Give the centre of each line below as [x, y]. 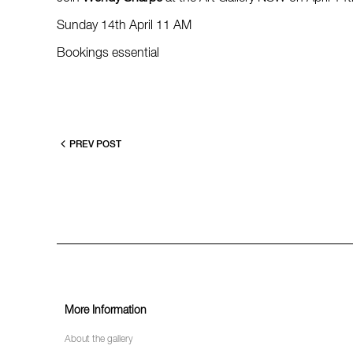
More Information [106, 310]
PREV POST [95, 145]
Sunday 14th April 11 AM [124, 26]
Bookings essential [108, 54]
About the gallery [99, 340]
